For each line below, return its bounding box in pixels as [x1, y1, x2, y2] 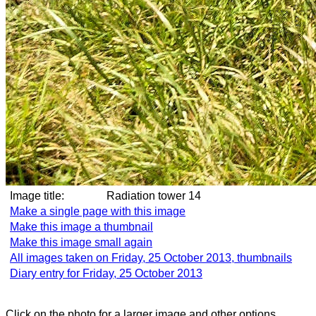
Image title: [10, 190, 64, 202]
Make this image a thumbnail [10, 221, 153, 233]
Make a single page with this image [10, 205, 186, 217]
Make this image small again [10, 236, 152, 248]
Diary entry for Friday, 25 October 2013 [10, 267, 202, 279]
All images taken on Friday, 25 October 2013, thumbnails [10, 252, 292, 264]
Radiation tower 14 [107, 190, 226, 202]
